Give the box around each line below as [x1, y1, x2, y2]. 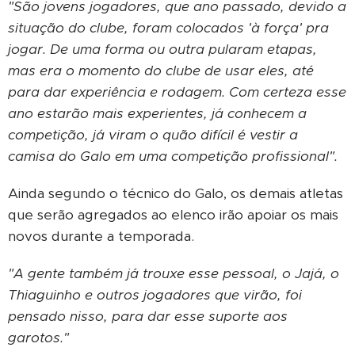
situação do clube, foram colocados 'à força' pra [8, 19, 329, 37]
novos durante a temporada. [8, 227, 194, 246]
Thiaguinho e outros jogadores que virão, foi [8, 286, 302, 304]
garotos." [8, 329, 69, 347]
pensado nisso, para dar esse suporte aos [8, 307, 288, 326]
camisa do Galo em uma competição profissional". [8, 147, 338, 166]
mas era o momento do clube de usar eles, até [8, 62, 314, 80]
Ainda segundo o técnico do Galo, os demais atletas [8, 185, 343, 203]
